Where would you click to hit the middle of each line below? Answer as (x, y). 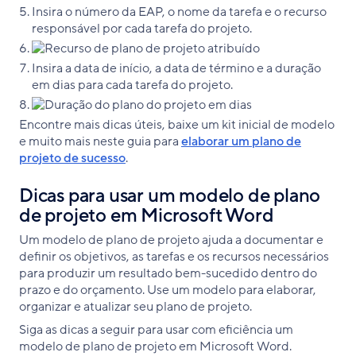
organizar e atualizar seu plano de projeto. (135, 306)
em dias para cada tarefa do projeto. (132, 85)
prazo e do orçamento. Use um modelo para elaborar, (168, 290)
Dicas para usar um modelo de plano (170, 195)
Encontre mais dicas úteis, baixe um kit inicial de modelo (177, 124)
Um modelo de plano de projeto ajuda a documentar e (171, 240)
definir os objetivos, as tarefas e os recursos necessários (174, 256)
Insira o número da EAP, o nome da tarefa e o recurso (179, 12)
